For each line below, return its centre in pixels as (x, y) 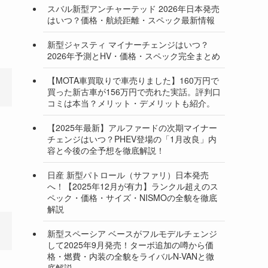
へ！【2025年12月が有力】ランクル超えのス (133, 186)
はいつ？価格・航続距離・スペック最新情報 (131, 19)
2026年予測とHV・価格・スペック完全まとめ (134, 55)
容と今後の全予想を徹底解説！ (106, 150)
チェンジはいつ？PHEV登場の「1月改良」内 (132, 138)
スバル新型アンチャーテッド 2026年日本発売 (133, 8)
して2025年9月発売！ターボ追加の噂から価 (130, 244)
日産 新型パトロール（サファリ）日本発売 (128, 174)
